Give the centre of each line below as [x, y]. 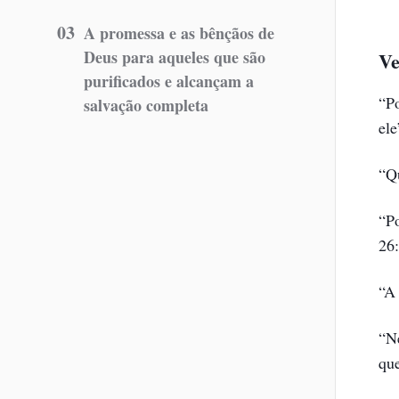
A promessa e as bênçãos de [179, 33]
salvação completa [146, 105]
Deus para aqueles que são [175, 57]
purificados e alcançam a [169, 81]
